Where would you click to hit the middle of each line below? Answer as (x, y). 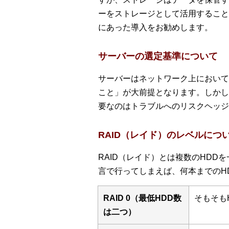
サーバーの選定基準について (158, 56)
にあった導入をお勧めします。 (155, 28)
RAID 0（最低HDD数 (142, 198)
